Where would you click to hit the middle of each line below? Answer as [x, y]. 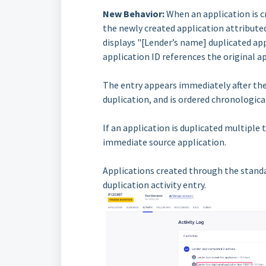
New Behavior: [134, 14]
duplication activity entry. [154, 185]
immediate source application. [164, 142]
